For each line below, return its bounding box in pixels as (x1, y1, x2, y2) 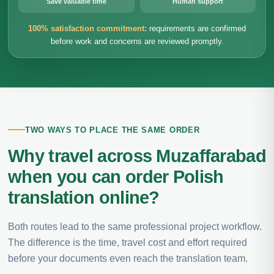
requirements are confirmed (147, 24, 246, 33)
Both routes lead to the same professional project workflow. (8, 221, 262, 232)
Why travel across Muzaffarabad (8, 146, 266, 166)
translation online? (8, 187, 160, 207)
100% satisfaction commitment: (28, 24, 147, 33)
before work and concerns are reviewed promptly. (50, 37, 224, 46)
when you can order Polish (8, 166, 224, 187)
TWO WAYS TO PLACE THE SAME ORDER (25, 125, 200, 135)
